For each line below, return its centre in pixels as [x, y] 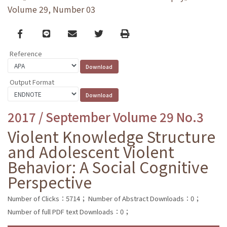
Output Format [32, 82]
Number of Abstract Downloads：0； [144, 198]
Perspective [50, 182]
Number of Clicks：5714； [47, 198]
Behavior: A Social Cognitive [108, 166]
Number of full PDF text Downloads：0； [69, 211]
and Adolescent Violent [91, 151]
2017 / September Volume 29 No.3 [106, 117]
